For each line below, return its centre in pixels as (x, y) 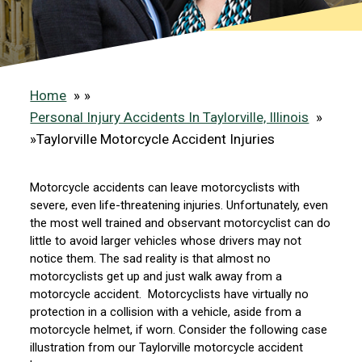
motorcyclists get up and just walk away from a (156, 277)
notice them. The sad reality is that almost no (151, 259)
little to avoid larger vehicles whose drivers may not (166, 241)
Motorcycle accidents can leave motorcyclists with (165, 188)
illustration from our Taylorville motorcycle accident (167, 348)
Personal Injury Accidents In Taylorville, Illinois (170, 118)
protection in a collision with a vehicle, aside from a (166, 312)
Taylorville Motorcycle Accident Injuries (156, 139)
